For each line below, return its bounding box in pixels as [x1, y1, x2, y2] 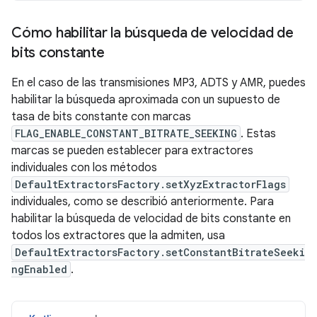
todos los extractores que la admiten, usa [11, 229, 225, 243]
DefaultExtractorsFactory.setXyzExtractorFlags [15, 178, 286, 191]
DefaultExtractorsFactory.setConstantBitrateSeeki [15, 246, 305, 259]
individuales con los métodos [11, 161, 157, 175]
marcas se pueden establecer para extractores [11, 144, 253, 158]
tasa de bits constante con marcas [11, 110, 191, 124]
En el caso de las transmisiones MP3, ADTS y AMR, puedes [11, 76, 306, 90]
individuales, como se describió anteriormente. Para [11, 195, 274, 209]
